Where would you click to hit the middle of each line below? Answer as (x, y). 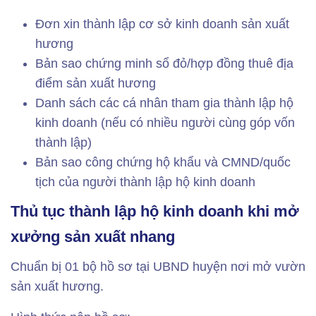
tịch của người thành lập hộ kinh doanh (145, 182)
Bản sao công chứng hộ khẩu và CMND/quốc (163, 162)
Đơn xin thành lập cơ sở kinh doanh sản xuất (162, 24)
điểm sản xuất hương (96, 83)
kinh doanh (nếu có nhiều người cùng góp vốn (165, 123)
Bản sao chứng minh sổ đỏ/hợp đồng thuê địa (164, 63)
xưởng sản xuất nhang (93, 237)
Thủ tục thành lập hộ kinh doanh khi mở (155, 211)
